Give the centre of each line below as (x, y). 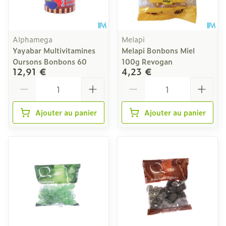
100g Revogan (147, 61)
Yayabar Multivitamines (54, 50)
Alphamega (33, 39)
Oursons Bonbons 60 (50, 61)
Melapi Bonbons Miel (158, 50)
